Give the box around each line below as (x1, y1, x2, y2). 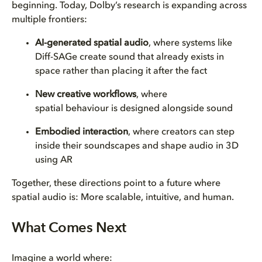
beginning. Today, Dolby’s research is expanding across (12, 1, 247, 11)
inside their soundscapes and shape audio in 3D (35, 142, 239, 151)
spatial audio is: (12, 193, 81, 202)
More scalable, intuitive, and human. (81, 193, 236, 202)
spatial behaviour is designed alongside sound (35, 104, 233, 113)
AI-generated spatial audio (35, 39, 149, 48)
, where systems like (149, 39, 232, 48)
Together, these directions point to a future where (12, 179, 220, 188)
